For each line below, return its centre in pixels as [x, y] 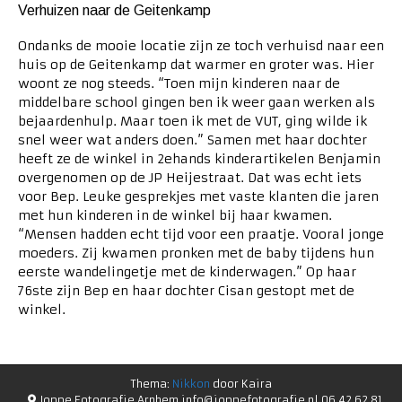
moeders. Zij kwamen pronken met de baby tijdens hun [196, 253]
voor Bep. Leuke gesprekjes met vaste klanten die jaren [198, 197]
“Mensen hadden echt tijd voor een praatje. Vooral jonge [201, 235]
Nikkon [191, 384]
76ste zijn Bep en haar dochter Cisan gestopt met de [186, 291]
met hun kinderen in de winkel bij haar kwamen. [175, 216]
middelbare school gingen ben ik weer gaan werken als [197, 103]
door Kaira [240, 384]
